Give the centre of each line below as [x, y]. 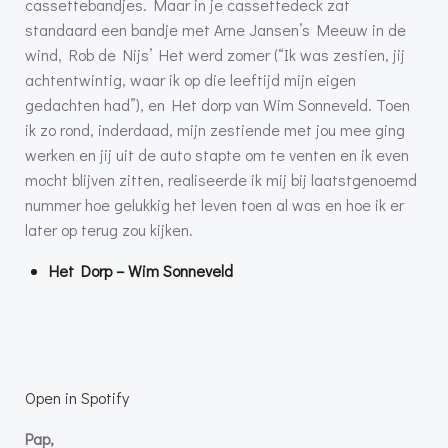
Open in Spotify [77, 398]
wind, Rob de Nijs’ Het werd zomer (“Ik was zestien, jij [215, 55]
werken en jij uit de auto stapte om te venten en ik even [217, 155]
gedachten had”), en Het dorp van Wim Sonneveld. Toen [217, 105]
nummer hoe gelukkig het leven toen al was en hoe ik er [214, 205]
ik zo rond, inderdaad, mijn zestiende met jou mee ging [215, 130]
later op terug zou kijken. [109, 230]
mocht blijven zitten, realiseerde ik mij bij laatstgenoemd [221, 180]
